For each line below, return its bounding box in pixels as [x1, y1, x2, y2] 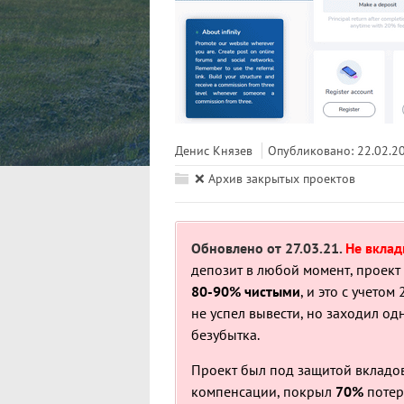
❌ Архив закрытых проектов [195, 170, 355, 187]
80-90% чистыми [191, 282, 300, 300]
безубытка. [191, 326, 260, 344]
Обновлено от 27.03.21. [191, 239, 345, 257]
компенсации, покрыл [191, 382, 335, 400]
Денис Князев [175, 142, 252, 159]
